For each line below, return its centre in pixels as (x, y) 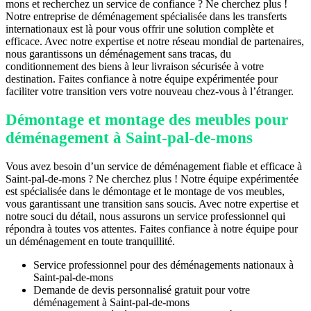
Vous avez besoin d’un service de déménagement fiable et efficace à (154, 166)
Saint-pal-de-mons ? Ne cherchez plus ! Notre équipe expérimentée (152, 178)
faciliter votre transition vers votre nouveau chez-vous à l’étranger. (150, 91)
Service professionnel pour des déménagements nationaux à (163, 264)
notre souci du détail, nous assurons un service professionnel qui (145, 216)
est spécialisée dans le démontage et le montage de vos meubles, (145, 191)
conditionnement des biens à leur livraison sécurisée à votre (135, 66)
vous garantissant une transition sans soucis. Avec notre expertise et (152, 203)
